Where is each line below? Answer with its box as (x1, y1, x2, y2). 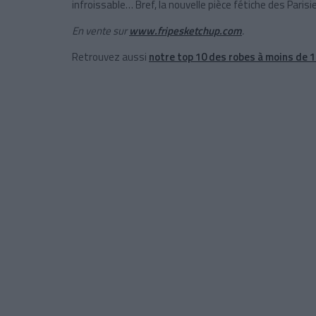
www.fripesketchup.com (129, 23, 242, 39)
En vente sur (72, 23, 129, 39)
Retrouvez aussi (72, 49, 149, 66)
